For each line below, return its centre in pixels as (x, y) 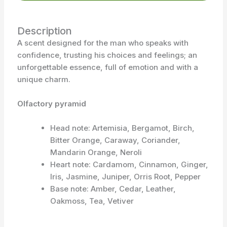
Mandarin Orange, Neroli (96, 153)
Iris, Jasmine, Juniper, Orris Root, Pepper (125, 177)
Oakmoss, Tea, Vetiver (92, 201)
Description (44, 31)
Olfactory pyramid (51, 104)
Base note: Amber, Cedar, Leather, (113, 189)
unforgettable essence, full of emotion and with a (107, 67)
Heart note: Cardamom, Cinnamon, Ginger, (129, 165)
